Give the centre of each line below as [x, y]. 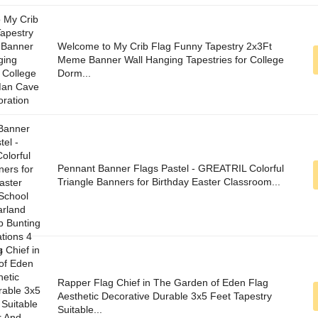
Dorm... [74, 73]
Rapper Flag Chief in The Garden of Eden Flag [163, 283]
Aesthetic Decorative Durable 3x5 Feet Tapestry [165, 296]
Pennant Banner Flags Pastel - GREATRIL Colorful [171, 169]
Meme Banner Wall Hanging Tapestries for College [171, 60]
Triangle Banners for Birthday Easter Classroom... [169, 182]
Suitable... [80, 310]
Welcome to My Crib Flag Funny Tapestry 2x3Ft [165, 46]
